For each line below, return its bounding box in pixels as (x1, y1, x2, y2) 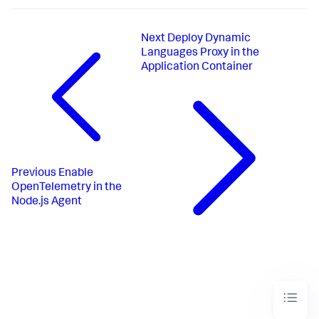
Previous (11, 168, 56, 180)
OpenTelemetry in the (11, 182, 122, 194)
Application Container (141, 62, 253, 74)
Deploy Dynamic (167, 33, 251, 46)
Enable (58, 168, 93, 180)
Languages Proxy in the (141, 48, 259, 60)
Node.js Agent (11, 197, 82, 209)
